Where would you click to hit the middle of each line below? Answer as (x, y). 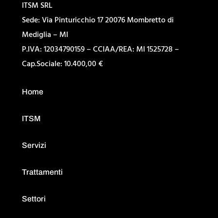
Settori (34, 199)
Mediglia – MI (45, 35)
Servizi (34, 145)
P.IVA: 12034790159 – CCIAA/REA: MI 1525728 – (100, 49)
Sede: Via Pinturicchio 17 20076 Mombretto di (98, 20)
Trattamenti (42, 172)
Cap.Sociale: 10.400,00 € (62, 64)
